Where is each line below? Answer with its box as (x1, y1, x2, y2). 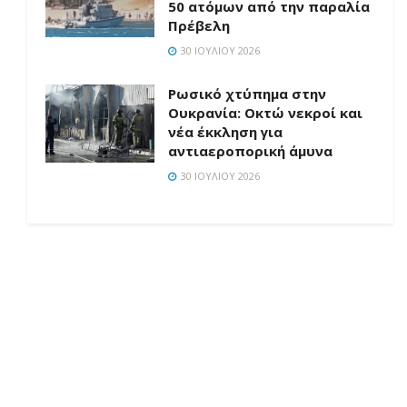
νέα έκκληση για (168, 123, 283, 141)
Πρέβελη (168, 16, 230, 35)
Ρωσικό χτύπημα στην (168, 84, 326, 103)
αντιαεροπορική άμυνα (168, 142, 333, 160)
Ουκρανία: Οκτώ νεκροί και (168, 104, 362, 122)
